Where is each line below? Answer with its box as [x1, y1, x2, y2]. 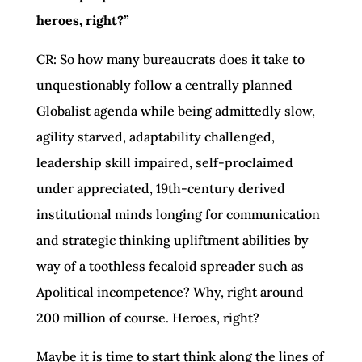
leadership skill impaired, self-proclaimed [36, 154, 293, 170]
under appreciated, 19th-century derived [36, 179, 285, 196]
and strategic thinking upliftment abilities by [36, 231, 309, 248]
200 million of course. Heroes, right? [36, 309, 259, 326]
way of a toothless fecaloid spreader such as [36, 257, 304, 274]
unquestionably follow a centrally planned [36, 76, 293, 93]
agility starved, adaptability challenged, [36, 128, 275, 145]
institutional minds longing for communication [36, 205, 320, 222]
